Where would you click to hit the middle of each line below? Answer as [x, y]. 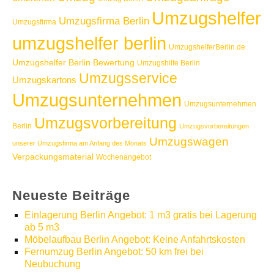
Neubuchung [53, 264]
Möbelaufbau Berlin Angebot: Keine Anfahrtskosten [135, 240]
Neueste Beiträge [71, 196]
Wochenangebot [124, 157]
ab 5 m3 [42, 228]
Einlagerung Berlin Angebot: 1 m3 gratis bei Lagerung [141, 215]
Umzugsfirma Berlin [104, 21]
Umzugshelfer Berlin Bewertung [73, 63]
